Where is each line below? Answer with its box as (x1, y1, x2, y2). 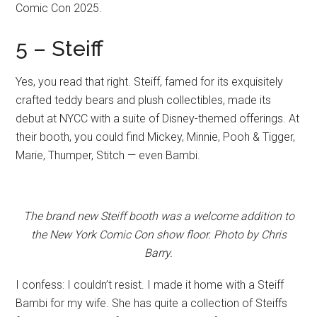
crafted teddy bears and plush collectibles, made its (16, 93, 272, 107)
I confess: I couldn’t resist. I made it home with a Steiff (16, 278, 284, 292)
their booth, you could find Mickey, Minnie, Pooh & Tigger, (16, 130, 296, 144)
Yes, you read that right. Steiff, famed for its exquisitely (16, 75, 284, 88)
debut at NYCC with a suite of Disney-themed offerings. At (16, 112, 300, 125)
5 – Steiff (16, 36, 104, 61)
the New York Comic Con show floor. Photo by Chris (30, 228, 287, 241)
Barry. (144, 246, 173, 260)
